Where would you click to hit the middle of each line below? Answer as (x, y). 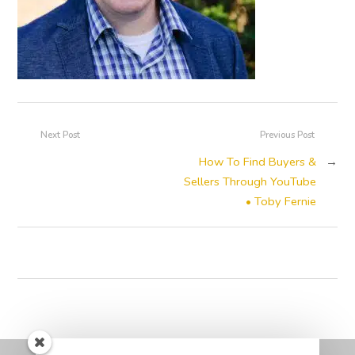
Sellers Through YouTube (250, 181)
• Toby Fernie (281, 201)
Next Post (61, 135)
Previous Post (287, 135)
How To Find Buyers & (257, 161)
